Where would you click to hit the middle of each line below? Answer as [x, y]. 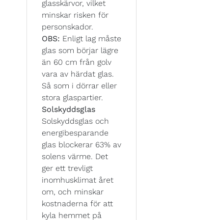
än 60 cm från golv [77, 62]
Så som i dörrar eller [79, 85]
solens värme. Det [75, 156]
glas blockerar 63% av [82, 144]
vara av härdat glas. [78, 74]
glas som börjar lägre [80, 50]
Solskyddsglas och [75, 121]
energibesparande [75, 133]
